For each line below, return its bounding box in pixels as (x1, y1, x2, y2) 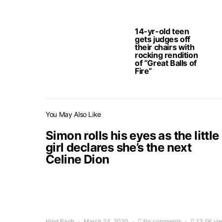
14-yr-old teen (135, 26, 189, 36)
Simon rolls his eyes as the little (46, 128, 219, 143)
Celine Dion (46, 152, 110, 166)
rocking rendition (135, 50, 198, 60)
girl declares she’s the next (46, 140, 192, 155)
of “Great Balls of (135, 58, 197, 68)
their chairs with (135, 42, 195, 52)
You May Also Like (46, 110, 102, 118)
